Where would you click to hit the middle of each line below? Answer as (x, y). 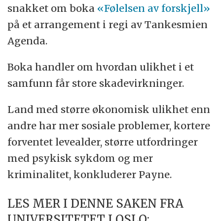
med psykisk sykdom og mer (80, 158)
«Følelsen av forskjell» (154, 8)
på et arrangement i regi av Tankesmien (108, 24)
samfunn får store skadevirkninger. (96, 83)
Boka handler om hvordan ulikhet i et (101, 67)
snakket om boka (53, 8)
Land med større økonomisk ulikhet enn (109, 109)
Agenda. (28, 40)
